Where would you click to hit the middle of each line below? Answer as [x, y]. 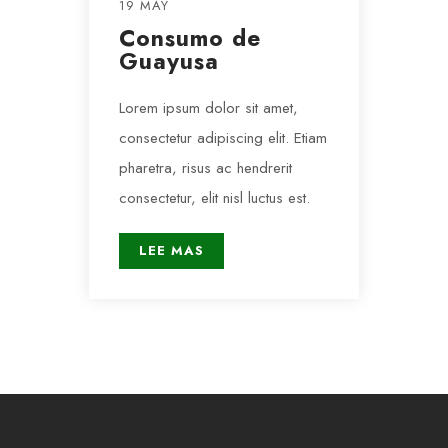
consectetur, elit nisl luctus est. [214, 198]
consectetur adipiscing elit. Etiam [223, 138]
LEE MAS [171, 250]
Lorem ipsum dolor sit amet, [208, 108]
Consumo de [190, 38]
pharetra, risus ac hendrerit [205, 168]
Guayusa [169, 61]
